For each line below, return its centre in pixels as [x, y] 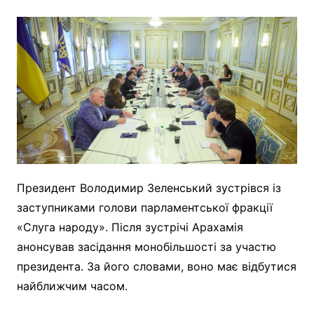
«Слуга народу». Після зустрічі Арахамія [130, 227]
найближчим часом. [72, 286]
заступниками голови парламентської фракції [144, 207]
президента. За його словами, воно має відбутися [156, 266]
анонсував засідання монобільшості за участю [146, 246]
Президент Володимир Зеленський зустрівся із [149, 187]
